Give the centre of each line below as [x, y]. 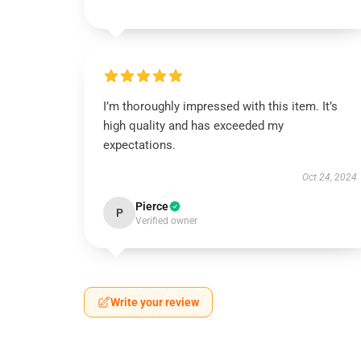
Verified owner [166, 221]
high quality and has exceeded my [193, 126]
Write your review [155, 302]
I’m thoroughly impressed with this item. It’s [220, 106]
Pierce [152, 206]
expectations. [141, 145]
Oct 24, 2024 [329, 177]
